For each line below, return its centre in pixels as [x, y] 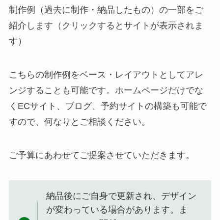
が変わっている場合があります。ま [117, 210]
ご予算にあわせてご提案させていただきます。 [101, 155]
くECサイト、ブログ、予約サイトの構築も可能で [108, 106]
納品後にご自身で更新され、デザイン [122, 196]
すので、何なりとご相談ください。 [79, 122]
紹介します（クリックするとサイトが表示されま [106, 25]
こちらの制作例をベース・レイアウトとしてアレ [106, 74]
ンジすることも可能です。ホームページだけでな [106, 90]
